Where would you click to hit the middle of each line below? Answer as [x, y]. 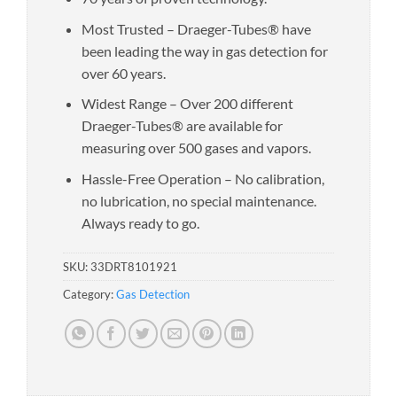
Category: [90, 294]
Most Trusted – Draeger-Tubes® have [196, 28]
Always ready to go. [140, 222]
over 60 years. [123, 73]
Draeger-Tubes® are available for [182, 126]
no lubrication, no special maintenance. [198, 200]
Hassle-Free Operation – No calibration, [202, 178]
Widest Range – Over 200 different [187, 104]
